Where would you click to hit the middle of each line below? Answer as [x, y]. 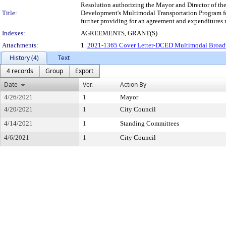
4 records [20, 71]
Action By [133, 84]
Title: [10, 13]
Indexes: [14, 33]
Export [84, 71]
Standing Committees [150, 123]
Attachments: [20, 45]
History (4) [24, 58]
